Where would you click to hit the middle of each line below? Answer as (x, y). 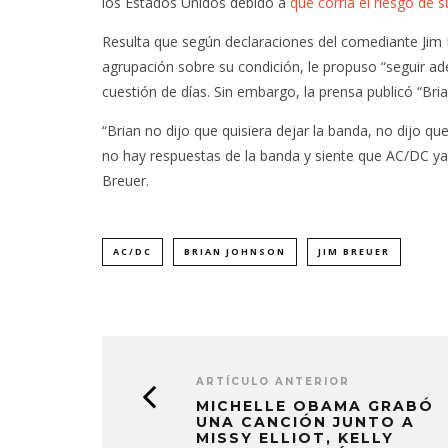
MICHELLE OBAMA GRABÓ (315, 406)
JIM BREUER (354, 251)
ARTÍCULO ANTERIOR (273, 381)
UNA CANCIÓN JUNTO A (305, 422)
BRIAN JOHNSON (235, 251)
